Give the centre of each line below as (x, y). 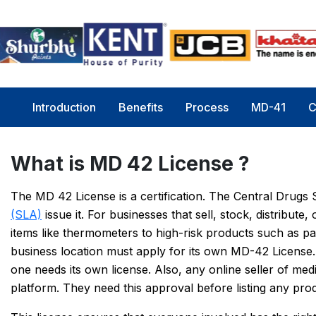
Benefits (141, 107)
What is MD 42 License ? (130, 164)
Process (207, 107)
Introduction (64, 107)
